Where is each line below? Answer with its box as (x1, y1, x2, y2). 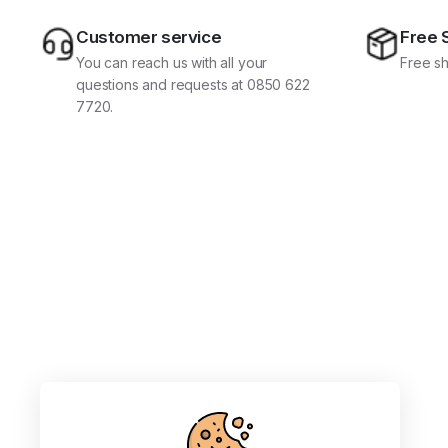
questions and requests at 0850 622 (76, 76, 310, 94)
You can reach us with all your (76, 54, 268, 72)
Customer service (76, 27, 222, 48)
